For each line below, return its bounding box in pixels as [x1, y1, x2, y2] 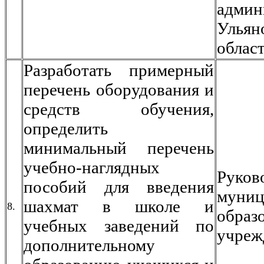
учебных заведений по [24, 216, 214, 235]
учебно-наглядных [24, 158, 160, 177]
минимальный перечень [24, 138, 214, 157]
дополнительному [24, 236, 155, 255]
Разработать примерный [24, 61, 214, 80]
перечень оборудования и [24, 80, 214, 99]
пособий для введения [24, 177, 214, 196]
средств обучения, [24, 100, 214, 118]
